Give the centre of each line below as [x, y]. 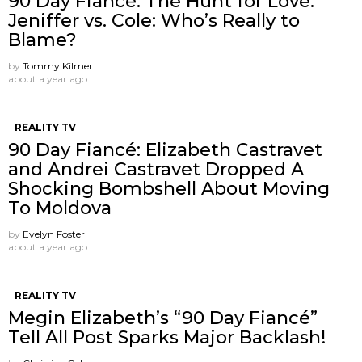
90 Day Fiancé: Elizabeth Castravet [165, 149]
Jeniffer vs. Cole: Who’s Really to [154, 20]
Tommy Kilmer [58, 65]
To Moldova [60, 208]
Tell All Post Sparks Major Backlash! [167, 337]
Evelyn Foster [54, 234]
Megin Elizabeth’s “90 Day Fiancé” [163, 318]
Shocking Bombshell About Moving [169, 188]
